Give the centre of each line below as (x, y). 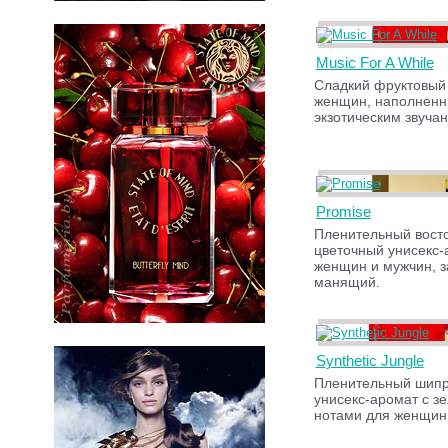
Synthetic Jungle (369, 360)
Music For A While (374, 62)
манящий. (346, 282)
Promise (343, 211)
